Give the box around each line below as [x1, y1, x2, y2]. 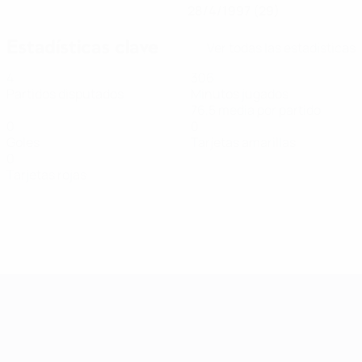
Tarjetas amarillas [191, 133, 296, 151]
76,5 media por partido [191, 101, 321, 119]
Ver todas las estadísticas [207, 38, 356, 57]
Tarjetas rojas [6, 166, 86, 183]
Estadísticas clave [6, 34, 158, 60]
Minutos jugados [191, 85, 288, 103]
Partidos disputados [6, 85, 124, 103]
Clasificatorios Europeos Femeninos [136, 278, 347, 296]
